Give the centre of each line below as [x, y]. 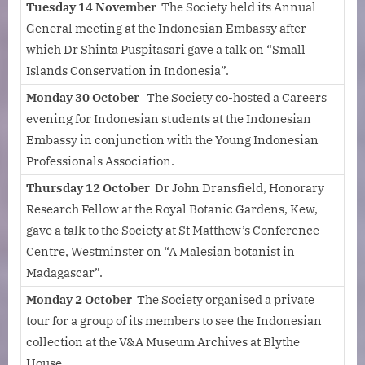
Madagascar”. [64, 272]
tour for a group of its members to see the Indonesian [174, 320]
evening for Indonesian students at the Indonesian [169, 118]
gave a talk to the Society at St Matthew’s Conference [173, 230]
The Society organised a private [226, 299]
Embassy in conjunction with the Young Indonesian [172, 139]
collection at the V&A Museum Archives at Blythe [163, 341]
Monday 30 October [83, 97]
